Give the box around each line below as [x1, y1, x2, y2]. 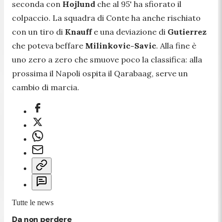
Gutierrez [167, 26, 207, 37]
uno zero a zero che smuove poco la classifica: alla [12, 54, 202, 64]
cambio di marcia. [12, 82, 81, 92]
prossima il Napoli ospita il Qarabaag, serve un [12, 68, 188, 78]
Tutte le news [12, 198, 54, 207]
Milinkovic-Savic [85, 40, 156, 51]
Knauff [65, 26, 92, 37]
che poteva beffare [12, 40, 85, 51]
